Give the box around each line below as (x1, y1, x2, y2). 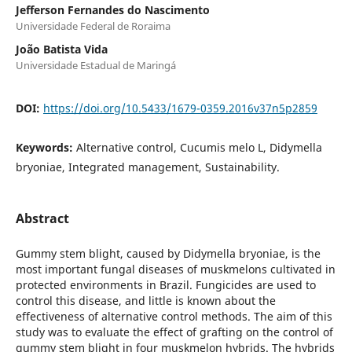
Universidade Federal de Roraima (15, 18, 170, 33)
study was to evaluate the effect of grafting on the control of (15, 324, 333, 339)
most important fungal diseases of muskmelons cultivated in (15, 261, 335, 277)
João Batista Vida (15, 41, 108, 57)
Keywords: (15, 139, 76, 155)
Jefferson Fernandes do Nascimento (15, 2, 210, 17)
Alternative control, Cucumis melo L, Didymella (75, 139, 322, 155)
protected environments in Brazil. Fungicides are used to (15, 277, 316, 292)
